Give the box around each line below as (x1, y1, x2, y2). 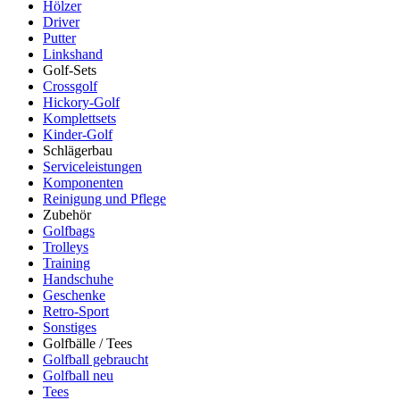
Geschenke (43, 287, 105, 303)
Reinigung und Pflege (43, 190, 166, 206)
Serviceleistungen (43, 158, 142, 174)
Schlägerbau (43, 142, 112, 158)
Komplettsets (43, 110, 116, 126)
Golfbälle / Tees (43, 335, 132, 351)
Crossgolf (43, 78, 97, 94)
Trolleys (43, 238, 88, 254)
